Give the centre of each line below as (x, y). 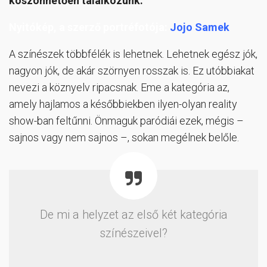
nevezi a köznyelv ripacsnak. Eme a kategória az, (119, 87)
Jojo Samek (198, 27)
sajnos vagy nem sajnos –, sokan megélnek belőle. (124, 137)
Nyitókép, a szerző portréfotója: (88, 27)
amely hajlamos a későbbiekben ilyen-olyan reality (123, 104)
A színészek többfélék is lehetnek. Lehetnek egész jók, (133, 54)
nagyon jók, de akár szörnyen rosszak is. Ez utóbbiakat (132, 70)
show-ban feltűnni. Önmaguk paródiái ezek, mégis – (126, 120)
